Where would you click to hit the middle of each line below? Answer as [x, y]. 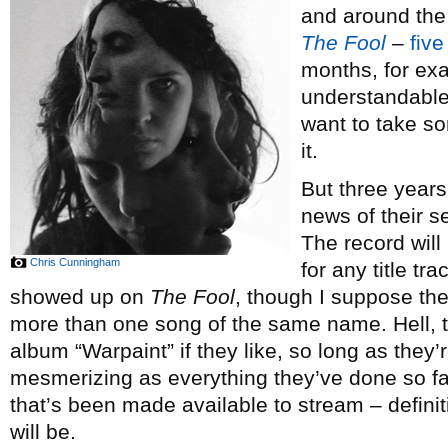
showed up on [80, 296]
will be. [43, 431]
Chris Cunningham [75, 262]
